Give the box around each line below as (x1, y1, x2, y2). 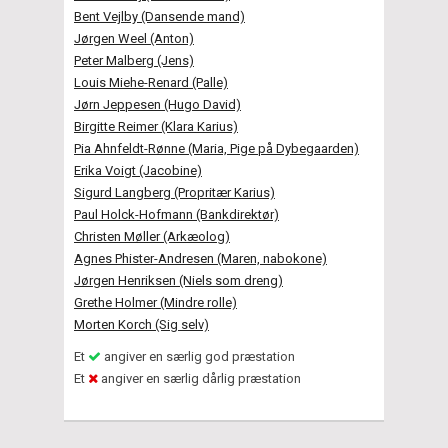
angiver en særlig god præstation (101, 348, 295, 364)
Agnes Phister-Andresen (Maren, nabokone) (74, 250, 327, 266)
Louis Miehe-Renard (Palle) (74, 74, 228, 90)
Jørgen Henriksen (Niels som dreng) (74, 272, 283, 288)
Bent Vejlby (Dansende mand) (74, 8, 245, 24)
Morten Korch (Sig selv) (74, 316, 209, 332)
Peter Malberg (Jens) (74, 52, 194, 68)
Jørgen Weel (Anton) (74, 30, 194, 46)
